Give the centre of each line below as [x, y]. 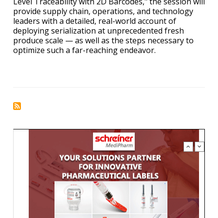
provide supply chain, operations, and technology [103, 11]
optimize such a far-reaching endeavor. [84, 50]
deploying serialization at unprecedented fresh [99, 31]
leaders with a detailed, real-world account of [95, 21]
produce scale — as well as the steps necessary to [103, 41]
